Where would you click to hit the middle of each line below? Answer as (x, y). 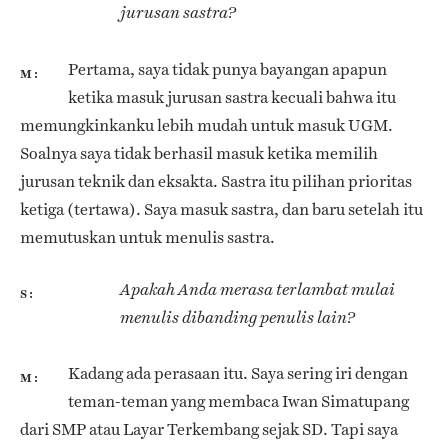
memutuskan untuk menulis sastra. (147, 237)
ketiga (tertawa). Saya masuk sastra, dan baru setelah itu (221, 209)
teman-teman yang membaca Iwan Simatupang (238, 402)
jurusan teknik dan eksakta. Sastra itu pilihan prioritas (216, 181)
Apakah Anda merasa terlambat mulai (257, 289)
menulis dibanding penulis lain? (237, 317)
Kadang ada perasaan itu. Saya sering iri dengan (238, 374)
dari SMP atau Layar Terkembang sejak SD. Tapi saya (209, 430)
